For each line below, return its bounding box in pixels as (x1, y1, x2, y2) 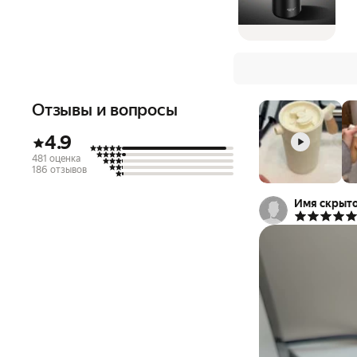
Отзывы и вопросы (32, 100, 178, 120)
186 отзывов (32, 164, 87, 175)
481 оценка (32, 153, 80, 164)
